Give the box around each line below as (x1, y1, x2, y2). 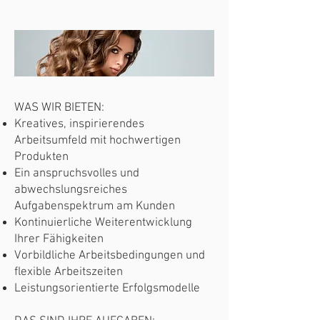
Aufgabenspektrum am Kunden (14, 199, 175, 214)
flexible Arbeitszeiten (14, 265, 123, 279)
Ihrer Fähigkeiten (14, 232, 104, 246)
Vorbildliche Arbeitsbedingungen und (14, 249, 205, 263)
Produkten (14, 150, 69, 164)
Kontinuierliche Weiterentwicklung (14, 216, 192, 230)
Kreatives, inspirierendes (14, 117, 144, 131)
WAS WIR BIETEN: (14, 101, 104, 115)
